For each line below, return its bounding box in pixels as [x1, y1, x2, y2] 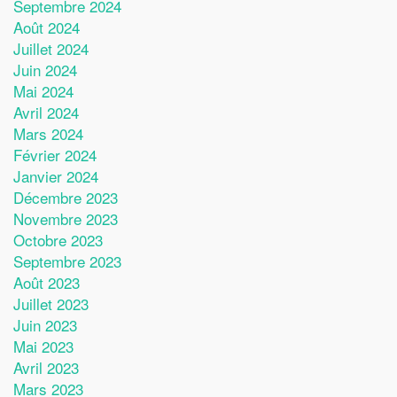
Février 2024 [13, 143, 97, 166]
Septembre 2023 [13, 249, 121, 272]
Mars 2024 [13, 121, 83, 144]
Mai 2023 [13, 334, 74, 357]
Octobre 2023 [13, 228, 103, 251]
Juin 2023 [13, 313, 77, 336]
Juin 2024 [13, 58, 77, 81]
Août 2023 [13, 270, 80, 293]
